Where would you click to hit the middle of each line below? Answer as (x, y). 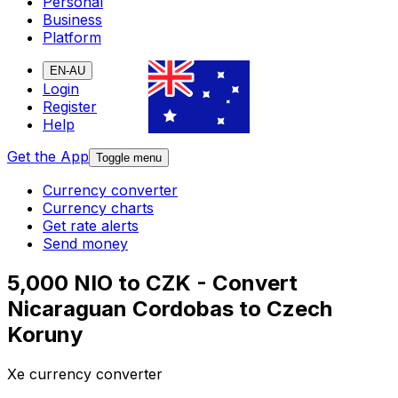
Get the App (48, 157)
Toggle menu (129, 158)
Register (70, 107)
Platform (72, 38)
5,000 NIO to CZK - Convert (152, 283)
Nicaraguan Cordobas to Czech (170, 309)
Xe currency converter (85, 374)
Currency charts (98, 208)
